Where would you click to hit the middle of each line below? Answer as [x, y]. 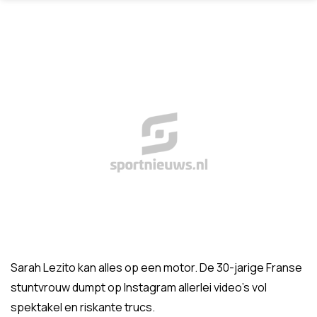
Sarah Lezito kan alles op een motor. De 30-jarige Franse [156, 268]
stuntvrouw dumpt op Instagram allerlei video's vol [139, 288]
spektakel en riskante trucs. [83, 307]
